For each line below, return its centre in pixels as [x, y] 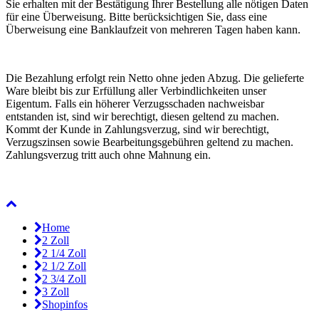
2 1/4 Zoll [64, 253]
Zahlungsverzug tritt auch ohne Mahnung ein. [108, 155]
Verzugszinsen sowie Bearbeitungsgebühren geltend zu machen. [150, 142]
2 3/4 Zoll [64, 279]
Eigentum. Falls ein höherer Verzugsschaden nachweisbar [135, 104]
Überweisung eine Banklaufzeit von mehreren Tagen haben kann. [153, 30]
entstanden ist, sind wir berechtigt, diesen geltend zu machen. [142, 117]
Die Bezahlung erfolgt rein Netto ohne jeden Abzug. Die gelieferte [155, 78]
